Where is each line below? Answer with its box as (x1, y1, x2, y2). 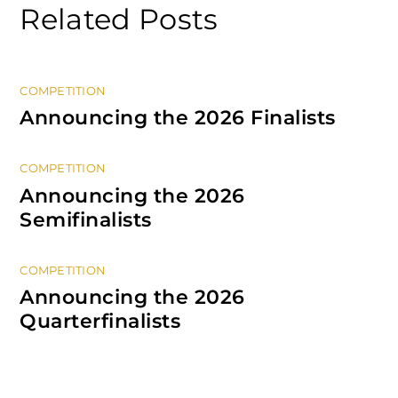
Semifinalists (20, 207, 152, 232)
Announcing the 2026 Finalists (20, 106, 336, 131)
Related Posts (20, 2, 219, 37)
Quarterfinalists (20, 309, 181, 334)
